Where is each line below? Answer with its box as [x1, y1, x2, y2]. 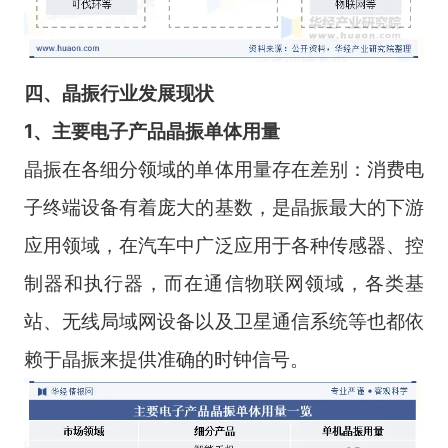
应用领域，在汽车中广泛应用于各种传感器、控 [23, 232, 425, 257]
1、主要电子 [23, 118, 128, 143]
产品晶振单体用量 [127, 118, 280, 143]
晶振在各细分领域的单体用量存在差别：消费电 [23, 156, 425, 181]
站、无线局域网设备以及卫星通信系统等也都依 [23, 308, 425, 333]
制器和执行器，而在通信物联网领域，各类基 [23, 270, 425, 295]
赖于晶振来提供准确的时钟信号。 [23, 346, 309, 371]
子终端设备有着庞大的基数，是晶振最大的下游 [23, 194, 425, 219]
